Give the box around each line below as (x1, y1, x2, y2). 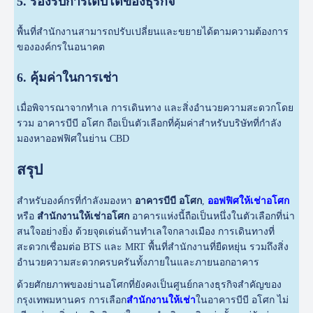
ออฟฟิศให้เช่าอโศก (208, 196, 290, 207)
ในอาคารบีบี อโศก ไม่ (196, 295, 289, 306)
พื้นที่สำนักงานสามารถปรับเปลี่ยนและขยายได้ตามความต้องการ (17, 26, 289, 37)
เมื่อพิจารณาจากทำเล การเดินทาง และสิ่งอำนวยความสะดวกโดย (17, 102, 294, 113)
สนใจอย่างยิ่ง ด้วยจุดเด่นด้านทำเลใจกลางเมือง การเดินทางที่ (17, 226, 275, 238)
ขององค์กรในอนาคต (17, 41, 105, 52)
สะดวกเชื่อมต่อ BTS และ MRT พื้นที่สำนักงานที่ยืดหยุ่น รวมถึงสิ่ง (17, 242, 289, 253)
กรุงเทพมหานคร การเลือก (17, 295, 127, 306)
